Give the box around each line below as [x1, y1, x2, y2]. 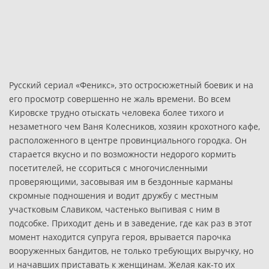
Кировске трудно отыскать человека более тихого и [9, 107, 224, 118]
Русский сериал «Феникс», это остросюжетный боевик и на [9, 79, 253, 91]
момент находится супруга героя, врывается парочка [9, 231, 231, 243]
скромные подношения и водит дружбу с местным [9, 190, 218, 201]
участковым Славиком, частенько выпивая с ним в [9, 204, 220, 215]
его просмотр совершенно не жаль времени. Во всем [9, 93, 231, 104]
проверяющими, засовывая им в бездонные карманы [9, 176, 233, 187]
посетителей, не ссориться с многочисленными [9, 162, 208, 174]
